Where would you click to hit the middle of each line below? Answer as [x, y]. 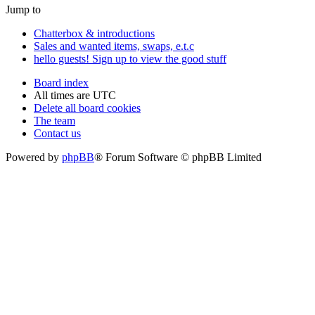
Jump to [23, 10]
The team [54, 121]
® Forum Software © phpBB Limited [178, 157]
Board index [61, 83]
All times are [63, 96]
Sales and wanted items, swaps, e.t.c [114, 46]
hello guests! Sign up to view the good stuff [130, 59]
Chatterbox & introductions [94, 34]
